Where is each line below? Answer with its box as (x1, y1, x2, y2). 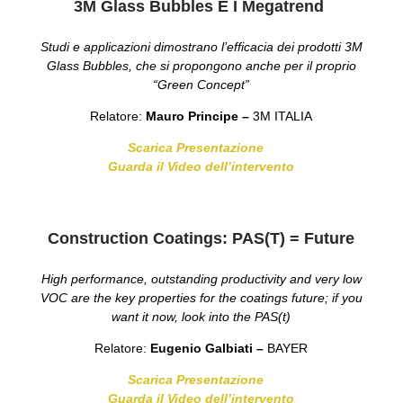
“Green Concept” (153, 77, 250, 93)
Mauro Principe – (146, 109, 254, 124)
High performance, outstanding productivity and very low (40, 272, 362, 287)
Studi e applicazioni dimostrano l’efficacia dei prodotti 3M (40, 40, 363, 55)
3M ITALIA (253, 109, 313, 124)
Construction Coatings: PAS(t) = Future (48, 229, 355, 248)
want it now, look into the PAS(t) (112, 309, 291, 325)
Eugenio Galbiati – (150, 341, 268, 356)
